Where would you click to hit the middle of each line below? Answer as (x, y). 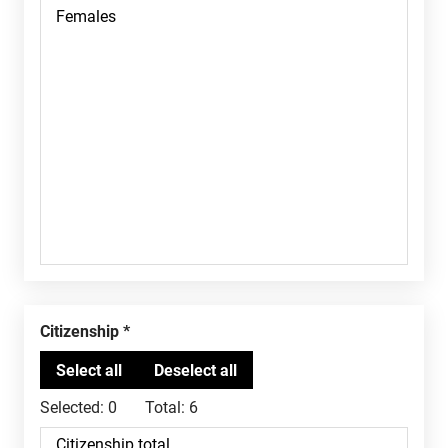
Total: (165, 407)
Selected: (72, 407)
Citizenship (84, 331)
